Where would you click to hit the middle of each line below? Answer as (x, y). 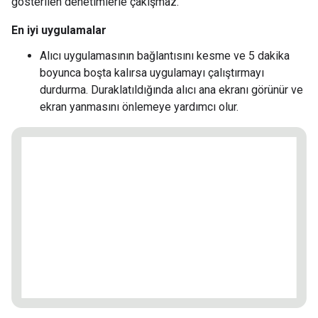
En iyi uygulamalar (59, 30)
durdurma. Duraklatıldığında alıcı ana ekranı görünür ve (171, 89)
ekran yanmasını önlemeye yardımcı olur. (139, 106)
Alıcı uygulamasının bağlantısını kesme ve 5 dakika (165, 55)
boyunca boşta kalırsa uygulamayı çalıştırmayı (152, 72)
